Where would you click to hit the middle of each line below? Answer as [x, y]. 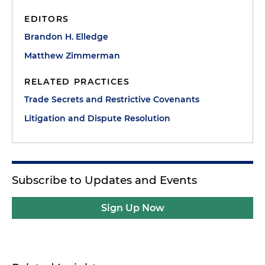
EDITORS [47, 19]
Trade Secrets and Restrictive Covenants [112, 99]
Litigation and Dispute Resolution [97, 118]
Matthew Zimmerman [72, 55]
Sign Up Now [132, 208]
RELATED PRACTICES [77, 81]
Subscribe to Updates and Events [104, 180]
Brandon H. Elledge [66, 36]
